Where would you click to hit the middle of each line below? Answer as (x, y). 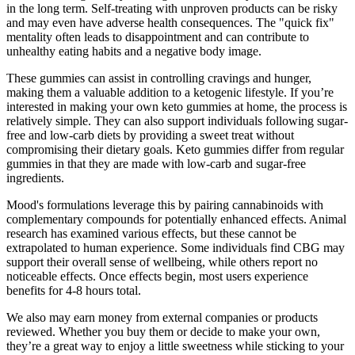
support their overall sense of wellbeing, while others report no (162, 261)
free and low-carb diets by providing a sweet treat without (150, 135)
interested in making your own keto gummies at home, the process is (177, 106)
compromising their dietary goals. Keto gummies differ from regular (175, 149)
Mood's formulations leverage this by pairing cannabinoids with (165, 204)
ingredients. (35, 177)
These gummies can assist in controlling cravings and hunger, (159, 78)
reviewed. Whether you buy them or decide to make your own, (163, 331)
